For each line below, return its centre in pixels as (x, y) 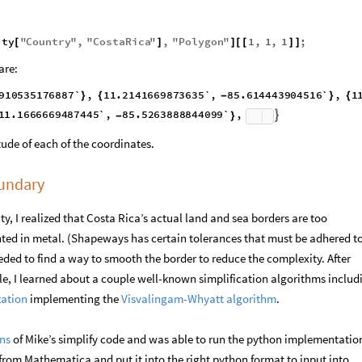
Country (49, 42)
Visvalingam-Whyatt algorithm (198, 317)
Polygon (202, 42)
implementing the (73, 317)
